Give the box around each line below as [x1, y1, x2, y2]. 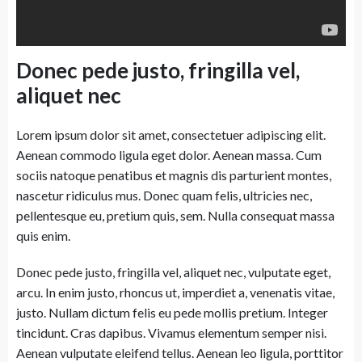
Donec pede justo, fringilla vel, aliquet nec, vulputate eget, [16, 264, 330, 280]
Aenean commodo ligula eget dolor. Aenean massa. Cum [16, 147, 322, 162]
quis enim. [16, 228, 70, 243]
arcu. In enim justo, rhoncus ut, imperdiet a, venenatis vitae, [16, 284, 335, 300]
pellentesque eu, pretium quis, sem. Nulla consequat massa [16, 208, 335, 223]
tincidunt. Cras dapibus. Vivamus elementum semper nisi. [16, 325, 326, 340]
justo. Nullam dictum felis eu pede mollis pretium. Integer [16, 305, 328, 320]
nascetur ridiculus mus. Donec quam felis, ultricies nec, [16, 187, 312, 203]
